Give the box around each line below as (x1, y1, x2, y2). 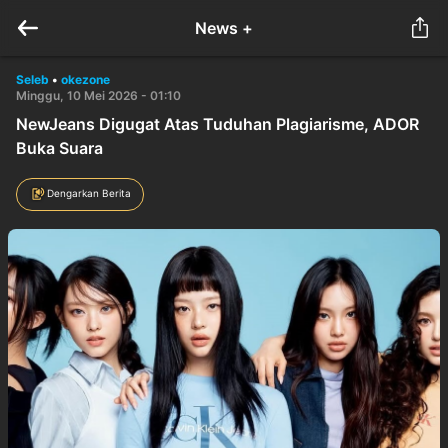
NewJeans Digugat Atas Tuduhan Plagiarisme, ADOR (16, 114, 419, 134)
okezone (61, 72, 110, 87)
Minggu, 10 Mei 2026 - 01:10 (16, 88, 181, 103)
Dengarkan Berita (47, 186, 131, 199)
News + (195, 18, 253, 38)
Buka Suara (16, 138, 103, 158)
